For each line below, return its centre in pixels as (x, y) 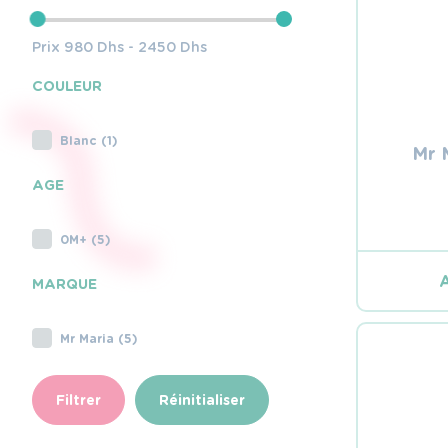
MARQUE (64, 283)
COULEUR (67, 85)
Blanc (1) (89, 140)
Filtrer (78, 399)
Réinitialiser (202, 399)
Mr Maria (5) (99, 338)
